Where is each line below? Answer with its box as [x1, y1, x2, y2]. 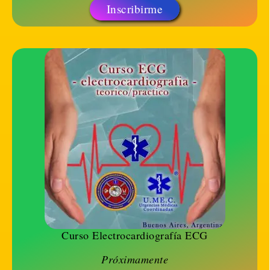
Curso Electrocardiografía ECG [61, 228, 208, 242]
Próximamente [101, 252, 168, 266]
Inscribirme [106, 1, 163, 17]
